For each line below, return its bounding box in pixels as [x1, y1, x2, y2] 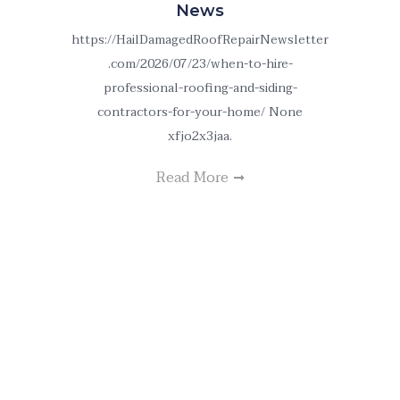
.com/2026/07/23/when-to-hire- [107, 54, 293, 74]
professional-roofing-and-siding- [103, 78, 297, 98]
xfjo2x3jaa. [168, 126, 232, 146]
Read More [156, 165, 232, 190]
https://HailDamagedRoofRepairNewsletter [71, 29, 329, 50]
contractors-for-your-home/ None [97, 102, 303, 122]
